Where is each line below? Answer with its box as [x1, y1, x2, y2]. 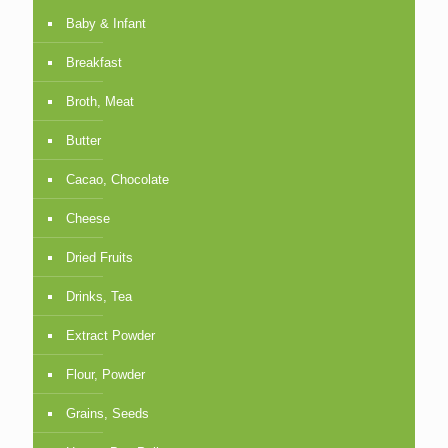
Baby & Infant [66, 15, 146, 31]
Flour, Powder [66, 366, 145, 382]
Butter [66, 132, 101, 148]
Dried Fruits [66, 249, 133, 265]
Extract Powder [66, 327, 155, 343]
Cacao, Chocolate [66, 171, 169, 187]
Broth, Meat [66, 93, 134, 109]
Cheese [66, 210, 110, 226]
